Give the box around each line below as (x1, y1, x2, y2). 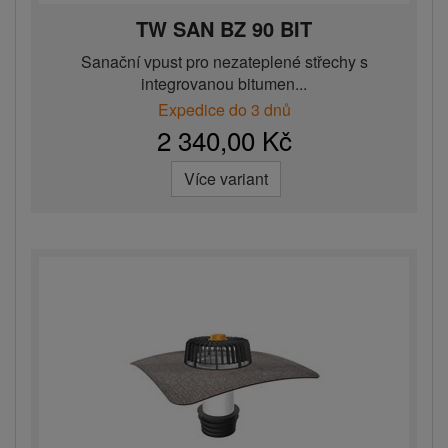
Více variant (184, 167, 268, 191)
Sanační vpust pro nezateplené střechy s (80, 50, 368, 74)
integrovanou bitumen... (141, 72, 307, 96)
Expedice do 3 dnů (157, 98, 291, 122)
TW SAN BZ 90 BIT (136, 14, 312, 44)
